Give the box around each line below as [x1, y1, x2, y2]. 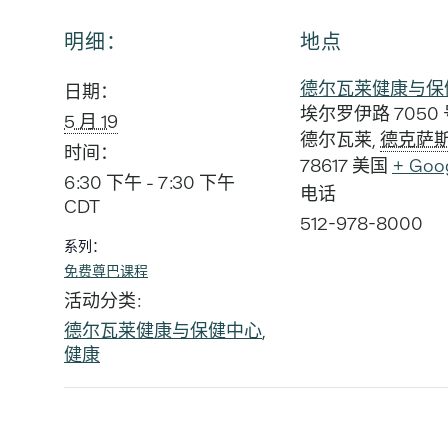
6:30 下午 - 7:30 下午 [64, 170, 235, 194]
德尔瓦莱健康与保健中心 [64, 318, 262, 342]
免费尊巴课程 [64, 261, 148, 280]
